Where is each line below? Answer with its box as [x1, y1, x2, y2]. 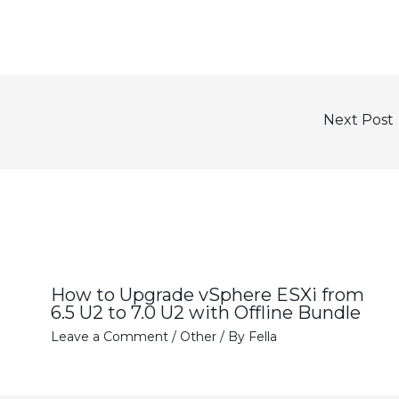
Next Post [323, 111, 397, 129]
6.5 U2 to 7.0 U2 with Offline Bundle [50, 301, 361, 323]
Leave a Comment [50, 328, 168, 345]
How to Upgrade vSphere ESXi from [50, 283, 364, 305]
